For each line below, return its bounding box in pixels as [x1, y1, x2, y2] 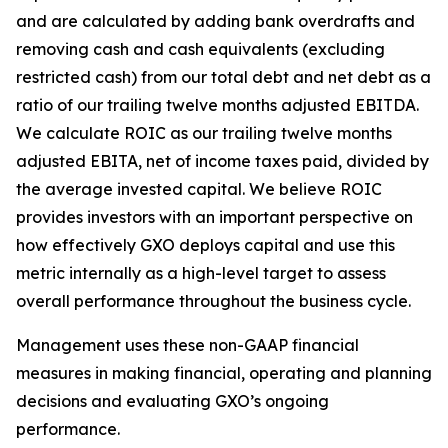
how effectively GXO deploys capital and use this [16, 235, 395, 255]
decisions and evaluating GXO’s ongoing [16, 391, 329, 411]
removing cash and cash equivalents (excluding [16, 39, 385, 59]
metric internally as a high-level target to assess [16, 263, 386, 283]
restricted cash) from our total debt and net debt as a [16, 67, 431, 87]
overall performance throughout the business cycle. [16, 291, 411, 311]
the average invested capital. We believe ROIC [16, 179, 382, 199]
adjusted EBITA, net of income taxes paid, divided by [16, 151, 429, 171]
